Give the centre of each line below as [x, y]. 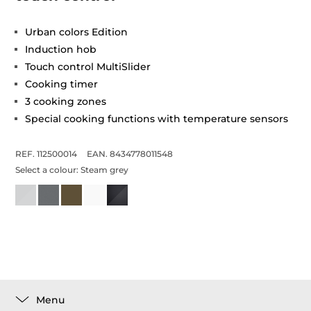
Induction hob [61, 49]
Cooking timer [62, 84]
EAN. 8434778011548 [130, 154]
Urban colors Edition [77, 32]
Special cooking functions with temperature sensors [157, 119]
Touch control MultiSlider [88, 67]
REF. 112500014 [47, 154]
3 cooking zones [66, 101]
